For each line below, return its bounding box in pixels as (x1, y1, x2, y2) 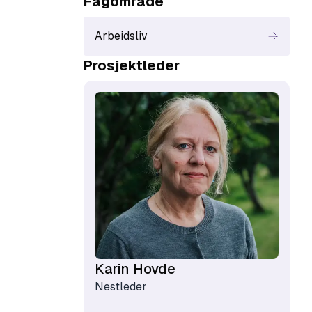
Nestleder (95, 280, 147, 293)
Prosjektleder (84, 58, 180, 73)
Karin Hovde (95, 261, 175, 276)
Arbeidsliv (95, 29, 148, 42)
